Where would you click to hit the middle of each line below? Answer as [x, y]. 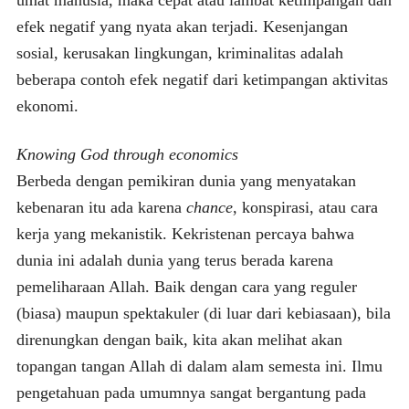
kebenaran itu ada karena [101, 207]
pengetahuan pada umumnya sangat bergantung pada [191, 392]
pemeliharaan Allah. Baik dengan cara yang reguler [186, 286]
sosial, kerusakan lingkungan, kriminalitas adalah [179, 52]
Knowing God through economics [127, 154]
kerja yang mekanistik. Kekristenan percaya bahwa [185, 233]
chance [209, 207]
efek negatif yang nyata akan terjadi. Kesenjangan [182, 26]
